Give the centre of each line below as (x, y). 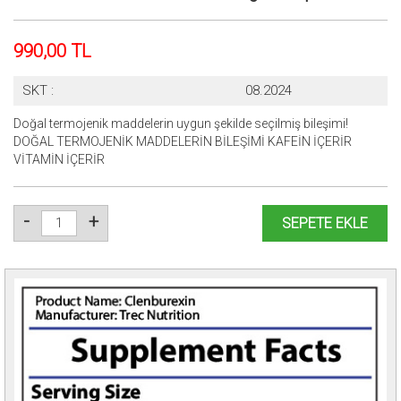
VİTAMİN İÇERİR (59, 159)
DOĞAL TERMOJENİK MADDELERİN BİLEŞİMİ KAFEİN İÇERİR (183, 141)
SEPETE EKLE (325, 223)
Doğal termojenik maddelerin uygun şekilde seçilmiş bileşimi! (181, 124)
